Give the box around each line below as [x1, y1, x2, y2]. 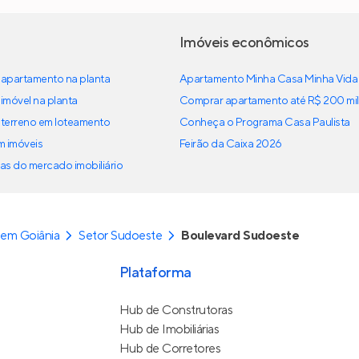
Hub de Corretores [119, 341, 221, 357]
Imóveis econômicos [179, 34, 309, 53]
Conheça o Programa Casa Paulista [179, 115, 350, 131]
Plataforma [119, 264, 192, 283]
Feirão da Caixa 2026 [179, 137, 282, 152]
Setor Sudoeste [79, 228, 163, 244]
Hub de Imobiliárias [119, 321, 220, 338]
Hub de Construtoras [119, 302, 233, 319]
